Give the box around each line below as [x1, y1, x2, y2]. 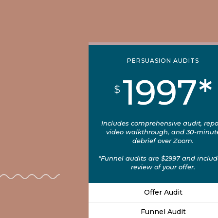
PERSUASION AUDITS [127, 57, 200, 65]
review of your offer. [131, 163, 196, 171]
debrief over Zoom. [132, 136, 194, 145]
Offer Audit [144, 187, 182, 197]
